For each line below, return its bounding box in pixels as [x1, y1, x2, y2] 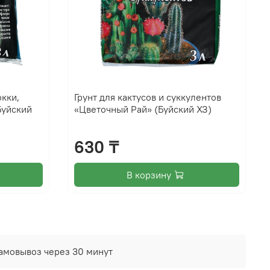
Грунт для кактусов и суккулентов [74, 91, 221, 104]
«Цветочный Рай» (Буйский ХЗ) [74, 103, 212, 116]
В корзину [127, 169, 172, 181]
